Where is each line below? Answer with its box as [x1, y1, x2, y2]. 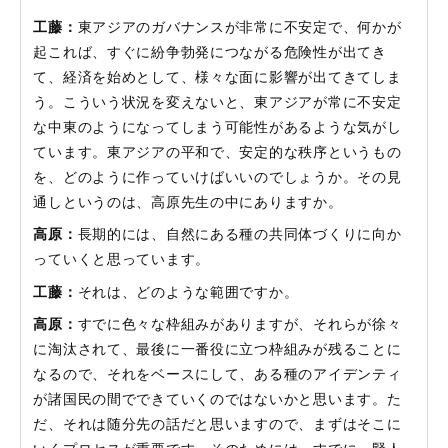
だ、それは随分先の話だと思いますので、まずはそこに [33, 416, 402, 434]
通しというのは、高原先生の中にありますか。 [33, 193, 343, 211]
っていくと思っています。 [33, 251, 211, 269]
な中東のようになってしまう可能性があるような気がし [33, 118, 402, 136]
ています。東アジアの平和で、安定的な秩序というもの [33, 143, 402, 161]
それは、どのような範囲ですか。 [77, 283, 299, 301]
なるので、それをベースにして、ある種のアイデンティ [33, 366, 402, 384]
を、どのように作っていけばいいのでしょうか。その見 [33, 168, 402, 186]
